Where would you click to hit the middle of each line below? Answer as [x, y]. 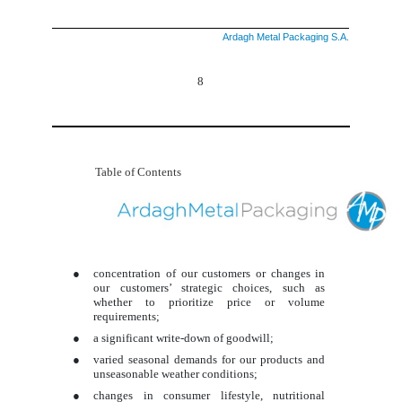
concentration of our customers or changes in [210, 273]
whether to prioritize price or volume [210, 301]
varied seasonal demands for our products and [210, 359]
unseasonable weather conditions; [176, 373]
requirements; [127, 316]
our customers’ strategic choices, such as [210, 287]
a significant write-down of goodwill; [184, 337]
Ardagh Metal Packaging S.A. [286, 37]
